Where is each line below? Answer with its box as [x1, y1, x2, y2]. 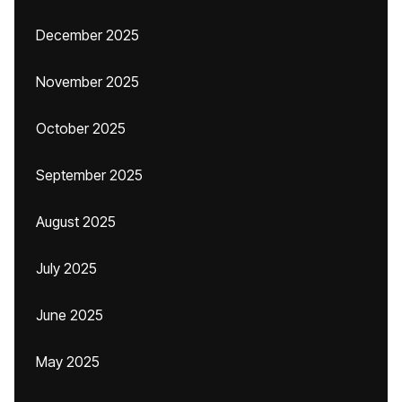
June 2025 [36, 306, 103, 324]
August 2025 [36, 213, 116, 231]
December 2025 [36, 26, 139, 44]
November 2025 [36, 73, 139, 91]
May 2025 [36, 353, 100, 371]
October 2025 [36, 119, 126, 137]
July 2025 [36, 259, 97, 277]
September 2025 [36, 166, 143, 184]
